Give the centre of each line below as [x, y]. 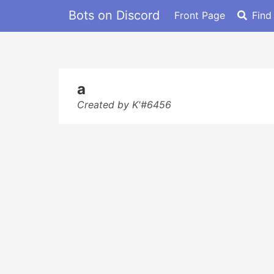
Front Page [200, 15]
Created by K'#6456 [124, 105]
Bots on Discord [114, 15]
